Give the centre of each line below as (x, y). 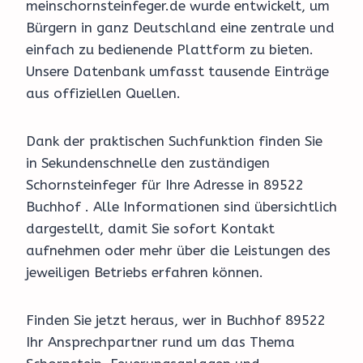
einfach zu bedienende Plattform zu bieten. (170, 50)
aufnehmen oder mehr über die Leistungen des (178, 251)
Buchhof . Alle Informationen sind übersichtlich (181, 207)
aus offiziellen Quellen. (103, 94)
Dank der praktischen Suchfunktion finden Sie (174, 141)
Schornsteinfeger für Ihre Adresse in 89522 (165, 185)
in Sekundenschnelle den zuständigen (148, 163)
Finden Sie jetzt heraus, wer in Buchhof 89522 (176, 320)
